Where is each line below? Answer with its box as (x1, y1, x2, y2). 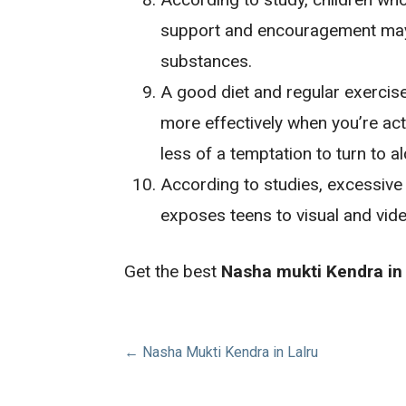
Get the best (124, 261, 222, 283)
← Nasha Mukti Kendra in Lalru (124, 343, 319, 361)
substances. (160, 50, 253, 72)
